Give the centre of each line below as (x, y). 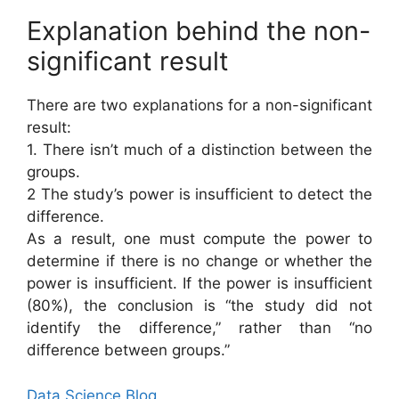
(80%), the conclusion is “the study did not (199, 305)
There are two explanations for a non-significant (199, 105)
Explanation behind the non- (199, 31)
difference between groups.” (128, 350)
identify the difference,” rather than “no (199, 328)
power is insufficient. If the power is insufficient (199, 283)
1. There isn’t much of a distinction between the (199, 150)
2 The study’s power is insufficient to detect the (199, 194)
